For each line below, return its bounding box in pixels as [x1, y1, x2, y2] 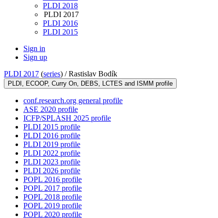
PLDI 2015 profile [23, 123, 80, 131]
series [43, 70, 60, 78]
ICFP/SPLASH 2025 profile [23, 114, 111, 123]
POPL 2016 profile [23, 175, 82, 184]
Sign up [23, 53, 47, 62]
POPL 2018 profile [23, 193, 82, 201]
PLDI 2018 [43, 1, 78, 10]
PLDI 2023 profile [23, 158, 80, 166]
